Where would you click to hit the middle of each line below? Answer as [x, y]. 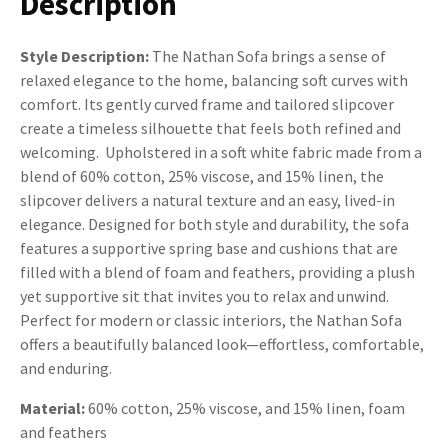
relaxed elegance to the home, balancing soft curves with [214, 79]
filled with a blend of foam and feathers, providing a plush [217, 271]
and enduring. [66, 367]
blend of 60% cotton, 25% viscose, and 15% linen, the [202, 175]
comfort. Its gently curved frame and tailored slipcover [207, 103]
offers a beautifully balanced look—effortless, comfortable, [222, 343]
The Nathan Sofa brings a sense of [269, 55]
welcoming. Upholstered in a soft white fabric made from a [221, 151]
